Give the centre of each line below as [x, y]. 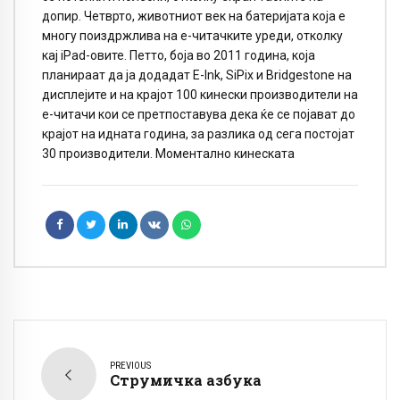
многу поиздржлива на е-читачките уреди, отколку [192, 36]
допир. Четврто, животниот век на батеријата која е [194, 17]
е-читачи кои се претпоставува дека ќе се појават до [199, 115]
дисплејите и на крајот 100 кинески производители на [200, 95]
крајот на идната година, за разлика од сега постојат [198, 134]
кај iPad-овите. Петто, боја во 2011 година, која [179, 56]
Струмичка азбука [186, 380]
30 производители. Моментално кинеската [168, 154]
